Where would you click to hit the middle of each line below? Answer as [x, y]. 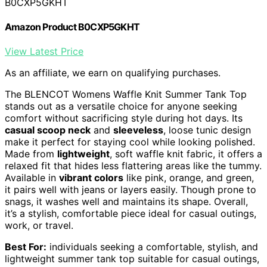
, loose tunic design [207, 130]
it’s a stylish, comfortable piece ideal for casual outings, [131, 214]
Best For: [26, 247]
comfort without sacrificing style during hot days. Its [124, 118]
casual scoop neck [48, 130]
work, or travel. [39, 226]
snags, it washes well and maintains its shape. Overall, [126, 202]
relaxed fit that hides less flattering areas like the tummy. [133, 166]
